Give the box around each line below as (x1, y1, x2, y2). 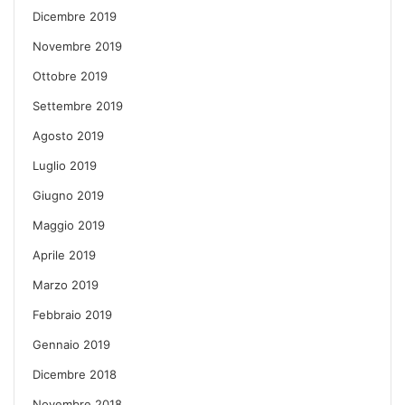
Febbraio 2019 (33, 306, 112, 322)
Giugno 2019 (33, 187, 104, 202)
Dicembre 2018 (33, 366, 117, 381)
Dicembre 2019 (33, 8, 117, 24)
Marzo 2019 (33, 277, 99, 292)
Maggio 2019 (33, 217, 105, 232)
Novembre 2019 (33, 38, 122, 53)
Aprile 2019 (33, 247, 96, 262)
